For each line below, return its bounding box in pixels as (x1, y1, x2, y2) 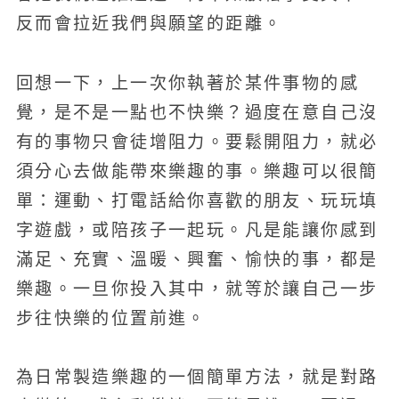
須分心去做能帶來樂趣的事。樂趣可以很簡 (15, 161, 379, 181)
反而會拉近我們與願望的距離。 (15, 14, 283, 34)
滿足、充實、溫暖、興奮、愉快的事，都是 (15, 249, 379, 269)
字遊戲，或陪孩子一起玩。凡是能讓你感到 (15, 220, 379, 240)
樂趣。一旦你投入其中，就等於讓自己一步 (15, 279, 379, 298)
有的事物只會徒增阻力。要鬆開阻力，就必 (15, 132, 379, 151)
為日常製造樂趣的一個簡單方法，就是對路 (15, 368, 379, 387)
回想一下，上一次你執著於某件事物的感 (15, 73, 359, 93)
